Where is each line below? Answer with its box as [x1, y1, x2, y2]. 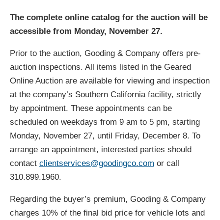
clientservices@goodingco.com [39, 159, 154, 168]
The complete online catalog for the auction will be [9, 13, 208, 23]
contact [9, 159, 39, 168]
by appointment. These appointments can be [9, 104, 172, 113]
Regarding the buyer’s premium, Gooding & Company [9, 194, 206, 204]
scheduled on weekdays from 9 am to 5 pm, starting [9, 117, 200, 127]
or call [154, 159, 179, 168]
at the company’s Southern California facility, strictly [9, 90, 201, 100]
